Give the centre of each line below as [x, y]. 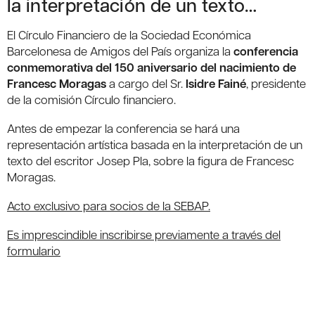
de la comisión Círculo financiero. [91, 99]
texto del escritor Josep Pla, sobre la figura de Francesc [150, 161]
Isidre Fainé [216, 84]
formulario [34, 251]
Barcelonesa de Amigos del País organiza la [120, 51]
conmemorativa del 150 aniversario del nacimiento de [152, 67]
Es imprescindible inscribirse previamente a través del [144, 234]
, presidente [276, 83]
